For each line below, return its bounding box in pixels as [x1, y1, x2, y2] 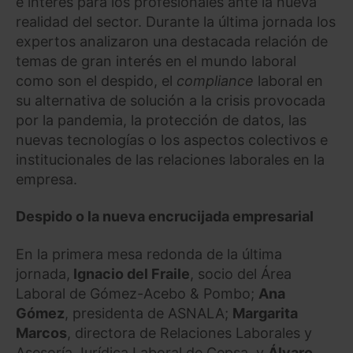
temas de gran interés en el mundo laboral [16, 52, 296, 69]
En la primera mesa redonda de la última [16, 245, 282, 262]
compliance [176, 72, 254, 89]
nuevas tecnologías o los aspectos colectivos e [16, 131, 328, 148]
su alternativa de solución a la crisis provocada [16, 91, 325, 109]
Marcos [16, 324, 67, 341]
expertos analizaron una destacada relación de [16, 32, 328, 50]
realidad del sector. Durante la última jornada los [16, 13, 336, 30]
